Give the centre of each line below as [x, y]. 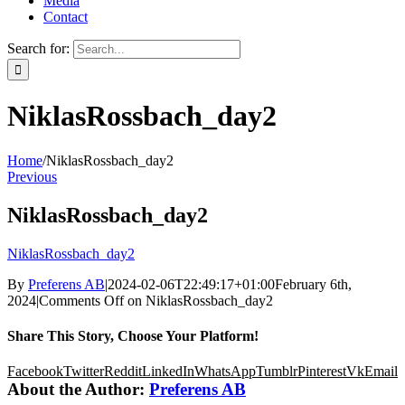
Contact [66, 17]
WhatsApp [225, 372]
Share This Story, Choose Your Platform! [133, 335]
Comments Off [81, 300]
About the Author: [78, 390]
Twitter [84, 372]
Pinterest [322, 372]
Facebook [35, 372]
